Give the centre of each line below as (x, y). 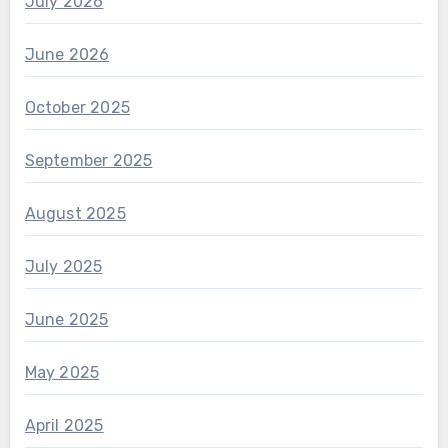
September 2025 (88, 161)
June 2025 (66, 320)
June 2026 (67, 55)
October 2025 (77, 108)
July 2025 (63, 267)
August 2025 (75, 214)
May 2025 (62, 373)
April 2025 (64, 426)
